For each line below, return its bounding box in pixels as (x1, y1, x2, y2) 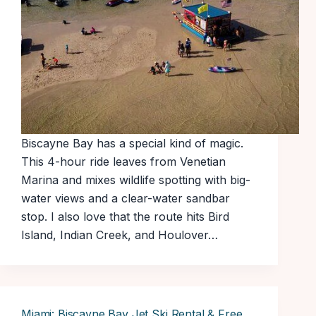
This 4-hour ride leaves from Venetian (21, 154, 226, 169)
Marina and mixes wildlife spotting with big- (21, 173, 250, 188)
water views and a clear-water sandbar (21, 191, 230, 206)
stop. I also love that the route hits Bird (21, 209, 229, 224)
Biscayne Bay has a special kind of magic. (21, 136, 243, 151)
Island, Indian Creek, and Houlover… (21, 228, 218, 243)
